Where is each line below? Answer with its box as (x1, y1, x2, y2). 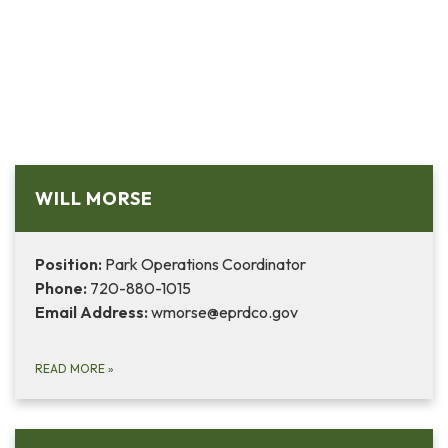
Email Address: (35, 302, 148, 323)
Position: (35, 254, 102, 275)
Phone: (35, 278, 87, 299)
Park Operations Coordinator (102, 254, 306, 275)
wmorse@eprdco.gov (148, 302, 298, 323)
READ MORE (35, 361, 108, 377)
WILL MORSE (35, 187, 153, 211)
